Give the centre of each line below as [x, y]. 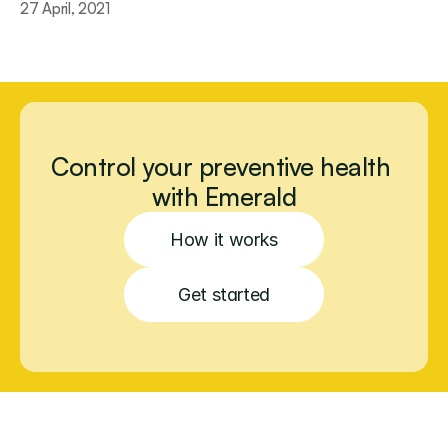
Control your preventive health [221, 166]
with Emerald [224, 196]
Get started [224, 294]
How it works [224, 239]
